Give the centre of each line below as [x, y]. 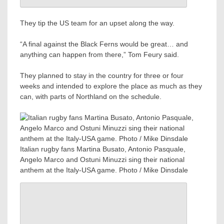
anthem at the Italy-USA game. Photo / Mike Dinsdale [104, 170]
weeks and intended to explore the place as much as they [111, 86]
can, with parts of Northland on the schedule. [91, 97]
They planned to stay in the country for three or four [102, 76]
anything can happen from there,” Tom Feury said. [99, 55]
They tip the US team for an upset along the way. [97, 23]
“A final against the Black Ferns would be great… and [104, 44]
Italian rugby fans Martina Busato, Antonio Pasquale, [103, 149]
